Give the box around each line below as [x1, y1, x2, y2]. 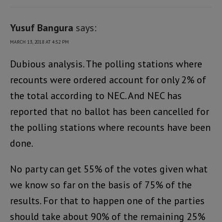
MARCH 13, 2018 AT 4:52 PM [10, 39, 69, 46]
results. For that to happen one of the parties [10, 194, 205, 208]
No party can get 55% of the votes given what [10, 163, 208, 176]
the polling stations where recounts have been [10, 121, 211, 134]
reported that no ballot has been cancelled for [10, 105, 209, 118]
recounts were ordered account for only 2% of [10, 73, 206, 87]
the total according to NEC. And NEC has [10, 89, 182, 103]
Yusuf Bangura [10, 21, 73, 35]
